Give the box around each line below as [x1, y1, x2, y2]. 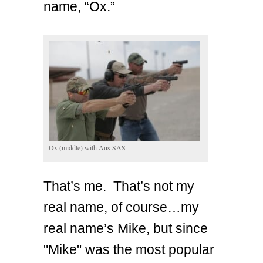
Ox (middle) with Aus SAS [49, 142, 126, 152]
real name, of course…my [43, 199, 199, 215]
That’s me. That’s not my [43, 178, 194, 194]
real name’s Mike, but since [43, 220, 208, 236]
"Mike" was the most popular [43, 241, 214, 257]
